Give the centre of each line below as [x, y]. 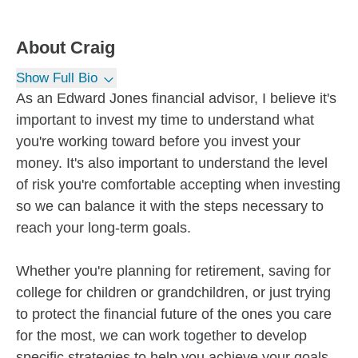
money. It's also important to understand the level [172, 163]
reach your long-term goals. [103, 228]
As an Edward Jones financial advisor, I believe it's [176, 98]
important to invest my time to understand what [165, 120]
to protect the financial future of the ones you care [174, 314]
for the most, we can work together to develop [161, 336]
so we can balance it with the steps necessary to [170, 206]
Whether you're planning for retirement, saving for [173, 271]
